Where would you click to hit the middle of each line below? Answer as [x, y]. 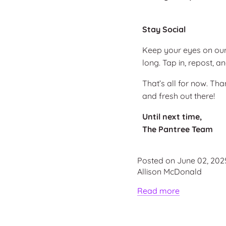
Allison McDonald [169, 171]
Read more [158, 190]
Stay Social [164, 29]
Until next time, [172, 116]
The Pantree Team [178, 129]
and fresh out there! [178, 96]
